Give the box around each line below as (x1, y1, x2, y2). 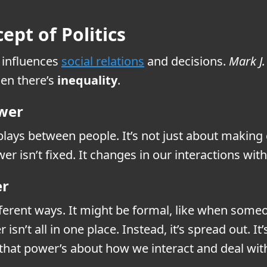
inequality (57, 72, 117, 88)
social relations (61, 52, 144, 69)
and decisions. (144, 52, 229, 69)
